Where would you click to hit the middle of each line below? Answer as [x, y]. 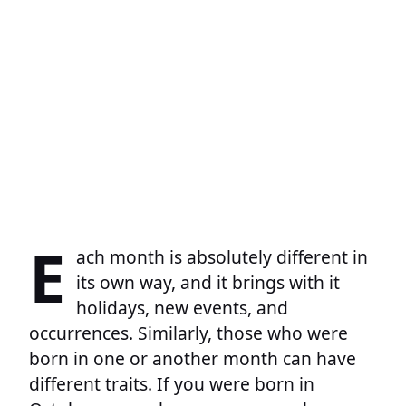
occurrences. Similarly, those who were [188, 333]
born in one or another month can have [193, 358]
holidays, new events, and [182, 307]
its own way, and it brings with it [208, 282]
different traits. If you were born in [172, 383]
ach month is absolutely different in [222, 256]
